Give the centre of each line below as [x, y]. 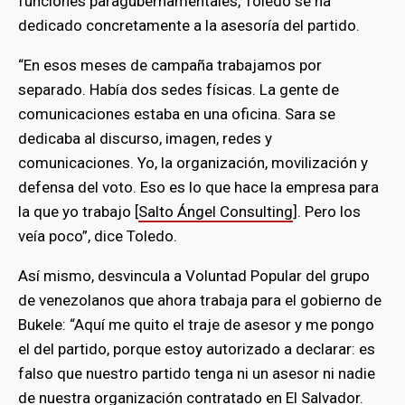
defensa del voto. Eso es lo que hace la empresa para [198, 188]
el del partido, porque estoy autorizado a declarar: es [197, 349]
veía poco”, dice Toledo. [98, 236]
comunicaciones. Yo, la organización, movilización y [193, 163]
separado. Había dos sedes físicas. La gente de [179, 90]
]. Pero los [327, 212]
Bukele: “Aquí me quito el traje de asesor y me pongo [196, 325]
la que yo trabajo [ [78, 212]
